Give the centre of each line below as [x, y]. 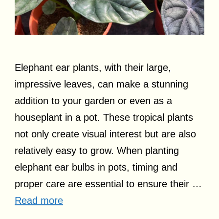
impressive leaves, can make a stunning [101, 84]
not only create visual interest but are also [105, 134]
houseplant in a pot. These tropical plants [104, 117]
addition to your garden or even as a [93, 100]
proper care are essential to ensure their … [108, 184]
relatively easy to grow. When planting [97, 150]
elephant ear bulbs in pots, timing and [96, 167]
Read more [39, 200]
